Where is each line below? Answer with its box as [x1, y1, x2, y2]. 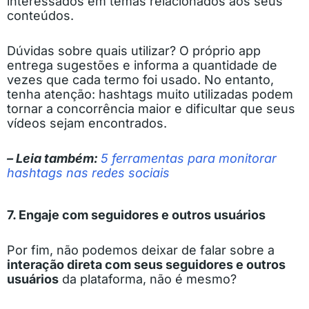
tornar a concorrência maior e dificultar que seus [7, 101, 295, 116]
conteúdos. [7, 8, 74, 23]
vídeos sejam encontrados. [7, 115, 167, 130]
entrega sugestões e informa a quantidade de [7, 57, 277, 72]
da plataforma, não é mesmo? [59, 271, 237, 286]
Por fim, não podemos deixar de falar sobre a [7, 242, 275, 257]
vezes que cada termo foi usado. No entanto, [7, 72, 274, 87]
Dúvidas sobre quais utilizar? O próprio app [7, 43, 261, 58]
